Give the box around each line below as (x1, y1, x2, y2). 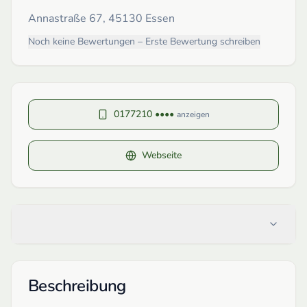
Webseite (142, 148, 182, 162)
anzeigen (177, 108, 210, 120)
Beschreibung (28, 274, 126, 297)
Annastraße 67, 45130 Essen (28, 10, 175, 26)
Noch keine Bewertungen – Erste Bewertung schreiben (28, 34, 260, 48)
